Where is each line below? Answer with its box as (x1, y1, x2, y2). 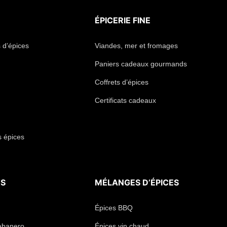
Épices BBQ (95, 204, 133, 212)
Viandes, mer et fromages (95, 42, 178, 50)
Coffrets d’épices (95, 78, 148, 87)
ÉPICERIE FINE (95, 15, 150, 26)
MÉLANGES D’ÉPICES (95, 177, 179, 188)
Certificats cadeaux (95, 96, 156, 105)
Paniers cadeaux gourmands (95, 60, 187, 68)
